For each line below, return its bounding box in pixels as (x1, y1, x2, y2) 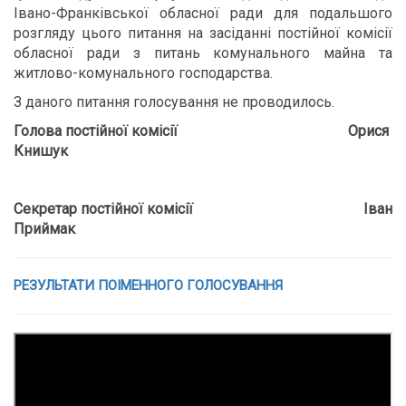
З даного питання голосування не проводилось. (14, 93, 334, 111)
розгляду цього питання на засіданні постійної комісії (14, 24, 392, 42)
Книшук (14, 142, 68, 159)
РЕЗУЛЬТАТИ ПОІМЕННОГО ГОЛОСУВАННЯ (14, 277, 283, 294)
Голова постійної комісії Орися (14, 122, 392, 140)
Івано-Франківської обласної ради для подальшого (14, 5, 392, 22)
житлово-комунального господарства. (14, 64, 273, 82)
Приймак (14, 220, 75, 237)
